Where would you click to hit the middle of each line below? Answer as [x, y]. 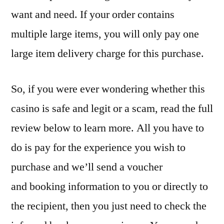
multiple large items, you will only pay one [105, 34]
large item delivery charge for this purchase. [107, 54]
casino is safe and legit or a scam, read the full [112, 109]
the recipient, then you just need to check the [109, 206]
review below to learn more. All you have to [107, 128]
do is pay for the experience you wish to [98, 148]
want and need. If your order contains [93, 15]
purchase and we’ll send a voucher [87, 167]
